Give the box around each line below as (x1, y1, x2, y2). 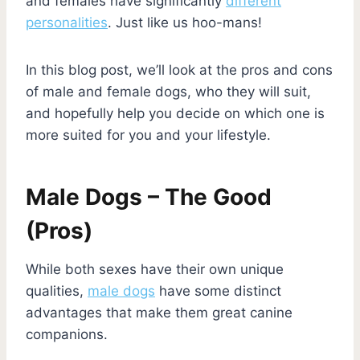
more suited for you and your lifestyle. (26, 126, 275, 143)
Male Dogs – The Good (26, 182, 272, 211)
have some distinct (155, 282, 281, 299)
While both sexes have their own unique (26, 260, 284, 277)
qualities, (26, 282, 88, 299)
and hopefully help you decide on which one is (26, 104, 325, 121)
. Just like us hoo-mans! (108, 14, 266, 31)
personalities (26, 14, 108, 31)
